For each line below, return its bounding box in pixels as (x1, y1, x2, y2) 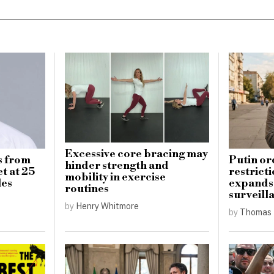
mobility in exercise (65, 171, 166, 185)
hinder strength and (65, 159, 169, 173)
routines (65, 182, 109, 196)
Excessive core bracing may (65, 147, 209, 161)
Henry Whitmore (76, 200, 139, 212)
